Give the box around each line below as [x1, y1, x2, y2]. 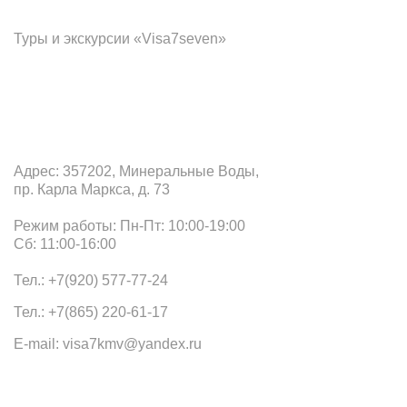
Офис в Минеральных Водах [14, 90, 303, 115]
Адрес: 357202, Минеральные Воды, [14, 163, 259, 179]
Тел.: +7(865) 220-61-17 [14, 303, 168, 320]
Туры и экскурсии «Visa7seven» [14, 30, 226, 46]
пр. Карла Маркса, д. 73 [14, 181, 170, 197]
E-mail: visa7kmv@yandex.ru [14, 335, 202, 352]
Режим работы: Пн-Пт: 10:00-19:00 [14, 217, 245, 233]
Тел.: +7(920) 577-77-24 [14, 272, 168, 288]
